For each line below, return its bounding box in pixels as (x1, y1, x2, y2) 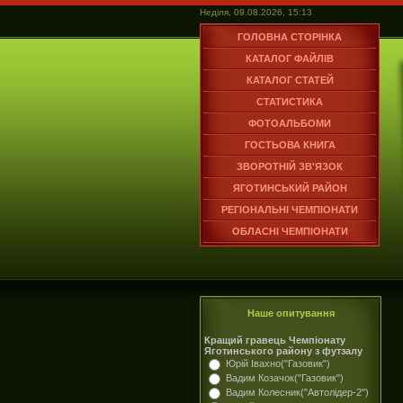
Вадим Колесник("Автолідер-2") (226, 387, 369, 398)
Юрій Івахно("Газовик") (226, 358, 330, 369)
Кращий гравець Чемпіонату (204, 335, 345, 345)
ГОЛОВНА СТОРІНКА (237, 31, 342, 42)
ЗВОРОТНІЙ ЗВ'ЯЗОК (237, 161, 343, 172)
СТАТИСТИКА (256, 96, 323, 107)
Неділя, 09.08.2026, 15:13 (200, 7, 312, 17)
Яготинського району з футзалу (204, 345, 363, 356)
